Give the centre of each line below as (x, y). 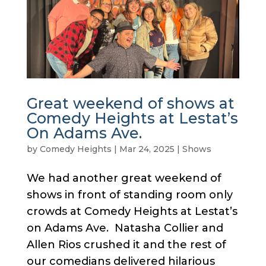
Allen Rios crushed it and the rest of (126, 245)
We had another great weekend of (124, 178)
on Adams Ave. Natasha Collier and (125, 228)
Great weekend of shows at (130, 103)
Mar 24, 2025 (147, 149)
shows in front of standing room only (129, 195)
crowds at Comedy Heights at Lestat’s (132, 211)
